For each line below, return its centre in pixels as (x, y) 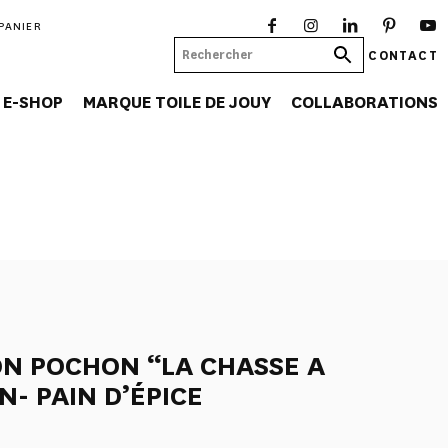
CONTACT (403, 54)
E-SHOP (33, 102)
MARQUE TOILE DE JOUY (177, 102)
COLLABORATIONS (364, 102)
